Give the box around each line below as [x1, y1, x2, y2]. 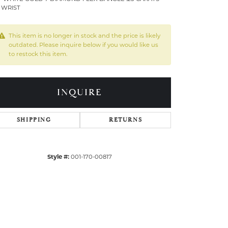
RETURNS [109, 116, 142, 124]
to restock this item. [9, 50, 67, 58]
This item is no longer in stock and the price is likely [9, 32, 160, 39]
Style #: [47, 153, 69, 160]
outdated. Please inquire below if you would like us [9, 41, 158, 48]
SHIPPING [16, 116, 51, 124]
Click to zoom [92, 169, 129, 179]
